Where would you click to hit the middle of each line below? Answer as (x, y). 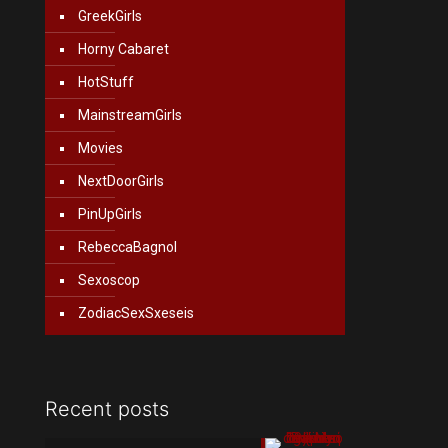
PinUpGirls (110, 214)
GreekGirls (110, 16)
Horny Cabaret (123, 49)
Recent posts (107, 409)
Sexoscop (109, 280)
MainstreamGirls (130, 115)
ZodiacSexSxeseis (136, 313)
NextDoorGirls (121, 181)
